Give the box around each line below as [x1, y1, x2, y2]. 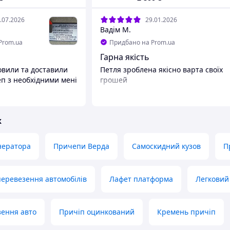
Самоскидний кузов [132, 141, 201, 151]
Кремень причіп [157, 207, 216, 217]
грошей [100, 75, 127, 85]
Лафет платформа [109, 174, 173, 184]
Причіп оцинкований [59, 207, 135, 217]
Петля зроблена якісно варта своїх [100, 65, 223, 75]
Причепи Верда [53, 141, 109, 151]
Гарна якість [100, 51, 149, 63]
